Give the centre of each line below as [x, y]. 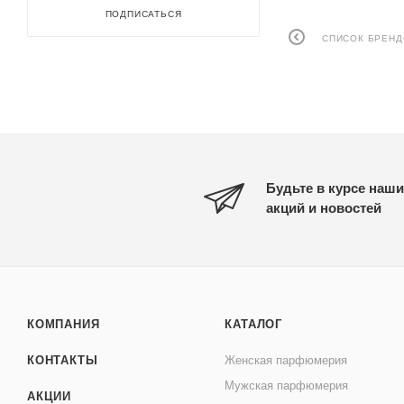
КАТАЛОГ [253, 325]
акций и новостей [324, 207]
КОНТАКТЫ [63, 361]
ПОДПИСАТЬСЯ [143, 14]
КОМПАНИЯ [64, 325]
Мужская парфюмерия [287, 386]
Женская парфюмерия [286, 361]
